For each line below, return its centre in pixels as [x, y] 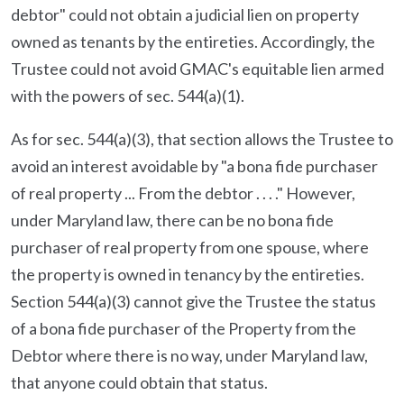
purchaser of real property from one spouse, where [190, 247]
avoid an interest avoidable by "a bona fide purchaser [194, 166]
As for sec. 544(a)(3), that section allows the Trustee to [202, 139]
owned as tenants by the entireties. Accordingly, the [193, 41]
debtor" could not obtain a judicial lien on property [185, 14]
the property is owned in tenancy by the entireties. [188, 274]
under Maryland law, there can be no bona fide [172, 220]
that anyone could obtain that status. [139, 382]
